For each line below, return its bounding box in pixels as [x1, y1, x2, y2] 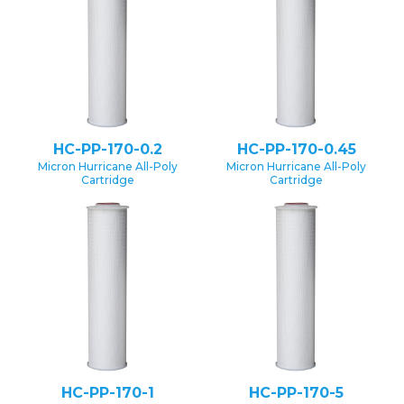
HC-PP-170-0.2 [53, 140, 162, 158]
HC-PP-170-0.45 [236, 140, 356, 158]
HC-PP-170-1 [61, 383, 154, 401]
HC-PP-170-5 [249, 383, 344, 401]
